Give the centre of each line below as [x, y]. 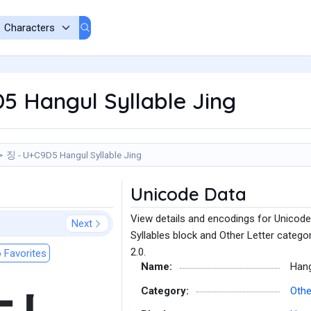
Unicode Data [188, 194]
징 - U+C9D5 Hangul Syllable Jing [74, 155]
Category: [165, 291]
